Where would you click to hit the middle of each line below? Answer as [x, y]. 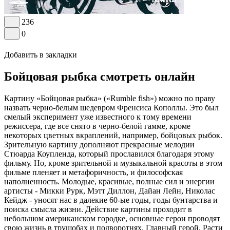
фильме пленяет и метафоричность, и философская [93, 172]
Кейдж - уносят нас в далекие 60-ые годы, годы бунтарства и [111, 200]
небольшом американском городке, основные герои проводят [112, 218]
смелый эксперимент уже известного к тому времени [98, 117]
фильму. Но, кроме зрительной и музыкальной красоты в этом [113, 163]
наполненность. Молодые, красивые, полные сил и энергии [109, 181]
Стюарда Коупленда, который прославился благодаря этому [109, 154]
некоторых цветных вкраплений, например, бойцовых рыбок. [113, 135]
